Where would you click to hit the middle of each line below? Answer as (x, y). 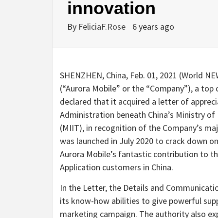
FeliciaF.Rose (103, 27)
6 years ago (153, 27)
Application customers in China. (117, 167)
